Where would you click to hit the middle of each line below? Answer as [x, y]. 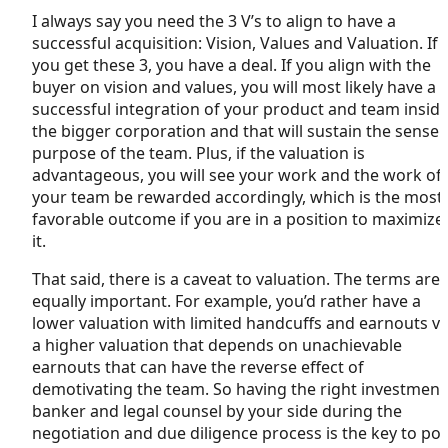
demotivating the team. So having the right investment [239, 388]
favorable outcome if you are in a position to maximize [238, 218]
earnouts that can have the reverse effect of [198, 366]
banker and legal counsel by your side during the [217, 410]
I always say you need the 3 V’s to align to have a [214, 20]
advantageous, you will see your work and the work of [237, 174]
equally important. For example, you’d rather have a [226, 300]
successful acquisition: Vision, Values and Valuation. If [235, 42]
